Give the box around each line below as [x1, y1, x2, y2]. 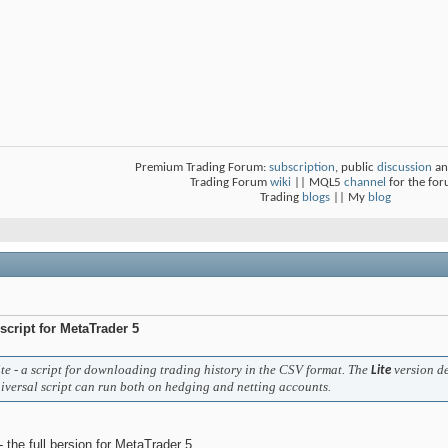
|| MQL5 [291, 175, 344, 189]
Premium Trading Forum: [135, 160, 269, 174]
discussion [377, 160, 432, 174]
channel [344, 175, 386, 189]
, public [335, 160, 377, 174]
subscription [269, 160, 335, 174]
